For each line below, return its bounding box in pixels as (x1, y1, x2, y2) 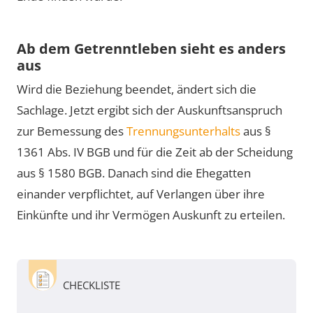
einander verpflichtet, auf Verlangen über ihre (17, 186, 265, 202)
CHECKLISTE (63, 278, 120, 292)
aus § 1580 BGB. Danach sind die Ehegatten (17, 165, 251, 181)
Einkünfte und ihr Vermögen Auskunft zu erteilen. (17, 207, 285, 223)
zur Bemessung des (17, 123, 126, 139)
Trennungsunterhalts (126, 123, 240, 139)
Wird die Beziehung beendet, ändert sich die (17, 81, 256, 97)
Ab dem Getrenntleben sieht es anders (17, 38, 286, 58)
